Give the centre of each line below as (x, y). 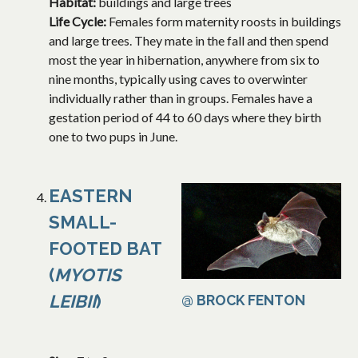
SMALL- (83, 223)
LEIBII (72, 302)
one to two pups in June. (113, 137)
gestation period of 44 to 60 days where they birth (185, 117)
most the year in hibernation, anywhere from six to (184, 60)
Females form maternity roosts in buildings (225, 22)
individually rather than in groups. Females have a (181, 98)
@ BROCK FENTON (243, 300)
